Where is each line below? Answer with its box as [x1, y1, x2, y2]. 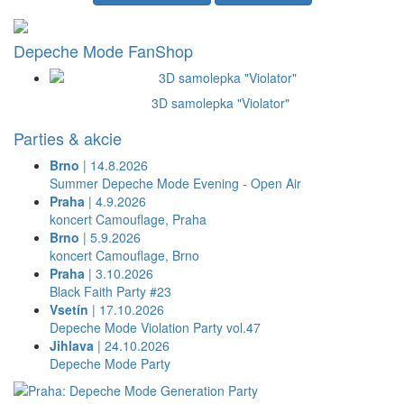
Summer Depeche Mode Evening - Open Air [50, 174, 301, 193]
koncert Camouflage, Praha [50, 210, 207, 229]
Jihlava [50, 336, 94, 355]
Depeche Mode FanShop [14, 39, 193, 63]
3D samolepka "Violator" [151, 94, 289, 113]
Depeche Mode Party [50, 354, 170, 373]
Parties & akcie [14, 126, 122, 151]
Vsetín [50, 300, 88, 319]
